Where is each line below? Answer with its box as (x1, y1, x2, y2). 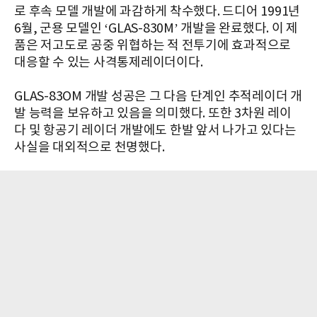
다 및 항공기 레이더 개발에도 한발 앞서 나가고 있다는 (14, 122, 296, 138)
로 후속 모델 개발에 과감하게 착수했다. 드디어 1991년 (14, 4, 300, 19)
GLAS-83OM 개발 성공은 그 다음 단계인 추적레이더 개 (14, 88, 302, 104)
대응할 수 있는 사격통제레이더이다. (14, 54, 203, 70)
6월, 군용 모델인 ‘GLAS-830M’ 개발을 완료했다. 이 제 (14, 21, 298, 36)
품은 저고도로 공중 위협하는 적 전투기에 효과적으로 (14, 38, 291, 53)
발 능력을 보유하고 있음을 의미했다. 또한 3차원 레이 (14, 105, 292, 121)
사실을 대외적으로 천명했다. (14, 139, 165, 155)
